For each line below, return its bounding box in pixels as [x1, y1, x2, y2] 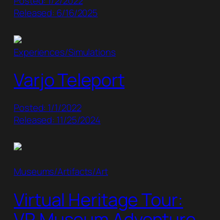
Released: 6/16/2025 [14, 6, 98, 20]
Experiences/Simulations [14, 46, 116, 59]
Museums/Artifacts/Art [14, 165, 108, 178]
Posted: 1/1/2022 [14, 101, 82, 114]
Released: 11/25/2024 [14, 113, 101, 127]
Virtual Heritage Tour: [14, 187, 183, 212]
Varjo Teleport [14, 68, 125, 92]
